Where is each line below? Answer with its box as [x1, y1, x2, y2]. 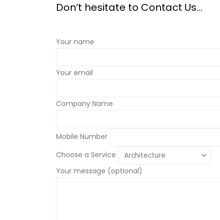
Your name [56, 37, 94, 47]
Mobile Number [56, 132, 110, 142]
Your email [56, 68, 93, 78]
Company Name [56, 99, 113, 109]
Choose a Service [56, 150, 118, 160]
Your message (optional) [56, 166, 142, 176]
